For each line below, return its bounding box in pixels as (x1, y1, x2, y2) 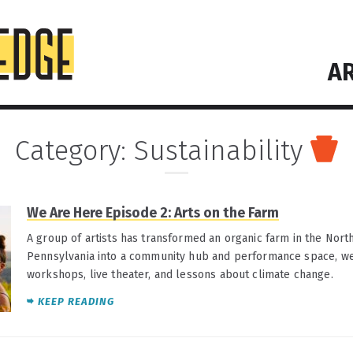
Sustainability (134, 134, 303, 167)
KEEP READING (38, 295, 114, 307)
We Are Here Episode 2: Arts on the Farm (27, 205, 279, 221)
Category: (15, 134, 134, 167)
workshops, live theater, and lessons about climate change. (27, 267, 333, 281)
